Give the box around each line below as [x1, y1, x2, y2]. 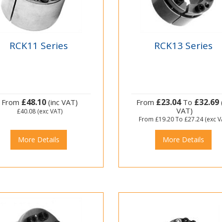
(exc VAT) [35, 107, 62, 116]
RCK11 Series [9, 39, 68, 52]
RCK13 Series [154, 39, 213, 52]
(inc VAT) [46, 97, 78, 108]
